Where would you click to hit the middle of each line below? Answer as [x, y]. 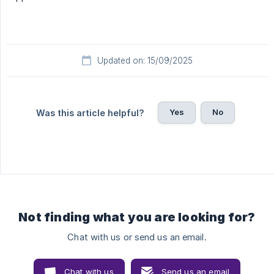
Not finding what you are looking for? [137, 217]
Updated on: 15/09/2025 [145, 61]
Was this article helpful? [90, 113]
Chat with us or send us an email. [137, 238]
